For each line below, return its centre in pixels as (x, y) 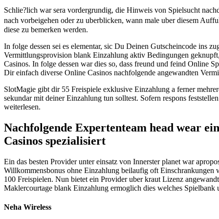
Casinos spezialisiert (55, 141)
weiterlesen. (22, 107)
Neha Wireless (28, 207)
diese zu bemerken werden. (46, 29)
